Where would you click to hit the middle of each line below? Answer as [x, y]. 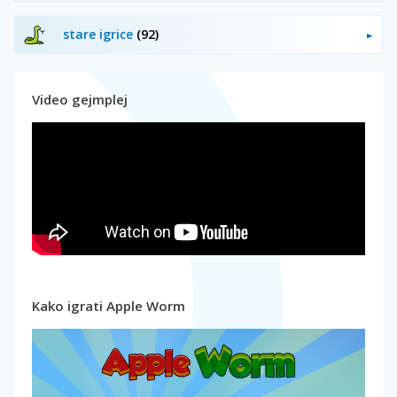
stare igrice [100, 34]
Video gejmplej [80, 99]
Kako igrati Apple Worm [109, 305]
